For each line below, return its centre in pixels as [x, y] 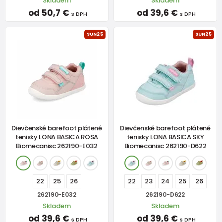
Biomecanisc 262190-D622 [165, 146]
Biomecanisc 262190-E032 [57, 146]
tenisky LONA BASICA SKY [165, 137]
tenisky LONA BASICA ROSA [57, 137]
